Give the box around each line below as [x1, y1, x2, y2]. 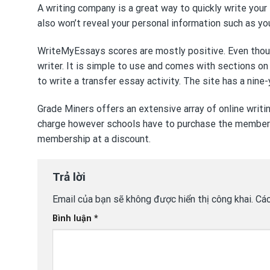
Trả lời [52, 169, 89, 184]
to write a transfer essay [37, 75, 145, 87]
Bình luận [52, 213, 94, 224]
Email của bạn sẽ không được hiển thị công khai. [52, 193, 253, 206]
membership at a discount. [37, 133, 151, 145]
